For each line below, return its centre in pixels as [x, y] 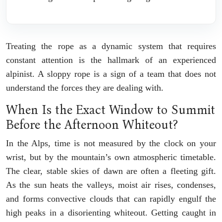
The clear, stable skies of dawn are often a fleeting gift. [111, 171]
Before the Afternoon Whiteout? [92, 125]
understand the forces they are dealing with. [85, 88]
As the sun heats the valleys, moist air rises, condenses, [111, 185]
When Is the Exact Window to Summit [111, 110]
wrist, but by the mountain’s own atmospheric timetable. [111, 157]
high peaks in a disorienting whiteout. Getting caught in [111, 213]
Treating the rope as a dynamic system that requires [111, 46]
